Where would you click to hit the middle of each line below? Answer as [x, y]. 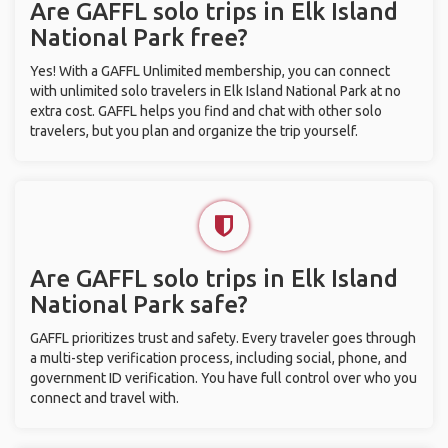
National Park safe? [139, 304]
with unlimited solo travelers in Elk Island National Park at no [215, 91]
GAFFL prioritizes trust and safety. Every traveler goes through [223, 338]
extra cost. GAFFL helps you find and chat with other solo [206, 111]
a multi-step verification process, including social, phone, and [218, 358]
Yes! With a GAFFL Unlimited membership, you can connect [210, 71]
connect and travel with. [104, 398]
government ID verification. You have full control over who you [223, 378]
